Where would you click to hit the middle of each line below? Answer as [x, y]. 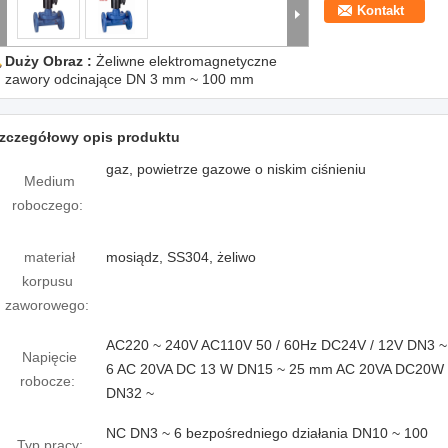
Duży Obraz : [50, 61]
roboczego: [47, 205]
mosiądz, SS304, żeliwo [181, 257]
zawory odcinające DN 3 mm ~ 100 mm [129, 79]
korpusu [47, 281]
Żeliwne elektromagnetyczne [186, 61]
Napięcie [49, 357]
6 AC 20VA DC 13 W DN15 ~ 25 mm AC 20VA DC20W [275, 369]
